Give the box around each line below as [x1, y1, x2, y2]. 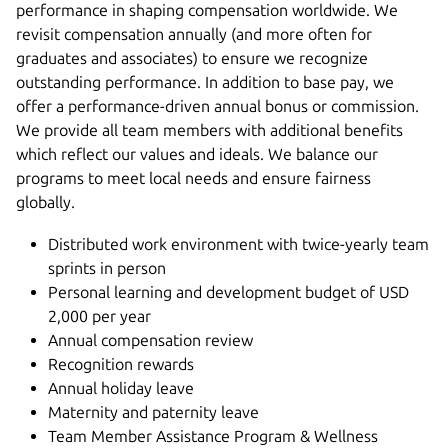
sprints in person [48, 258, 166, 277]
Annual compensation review [48, 330, 253, 349]
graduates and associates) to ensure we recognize [16, 48, 368, 67]
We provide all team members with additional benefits [16, 120, 403, 139]
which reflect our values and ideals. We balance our [16, 144, 378, 163]
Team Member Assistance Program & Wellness [48, 426, 378, 445]
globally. [16, 192, 75, 211]
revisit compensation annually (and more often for [16, 24, 372, 43]
